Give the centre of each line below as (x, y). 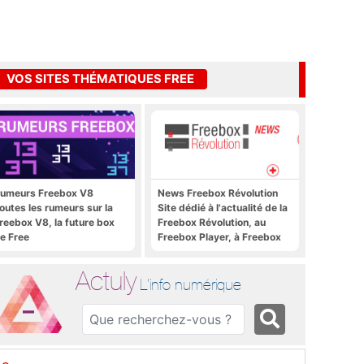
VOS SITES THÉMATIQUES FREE (100, 79)
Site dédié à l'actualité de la (223, 207)
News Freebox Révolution (218, 193)
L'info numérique (191, 284)
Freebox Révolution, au (212, 222)
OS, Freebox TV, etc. (207, 251)
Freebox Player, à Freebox (219, 236)
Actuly (106, 280)
